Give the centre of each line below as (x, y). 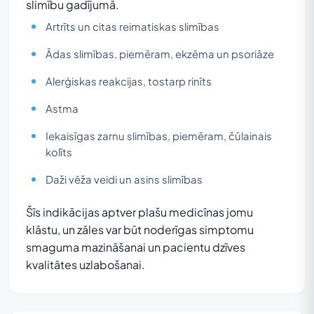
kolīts (59, 152)
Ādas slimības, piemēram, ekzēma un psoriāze (160, 54)
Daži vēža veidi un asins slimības (124, 179)
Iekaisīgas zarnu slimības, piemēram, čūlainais (159, 136)
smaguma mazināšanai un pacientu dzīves (136, 247)
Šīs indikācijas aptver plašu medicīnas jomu (139, 212)
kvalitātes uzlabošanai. (86, 264)
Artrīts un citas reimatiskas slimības (132, 26)
